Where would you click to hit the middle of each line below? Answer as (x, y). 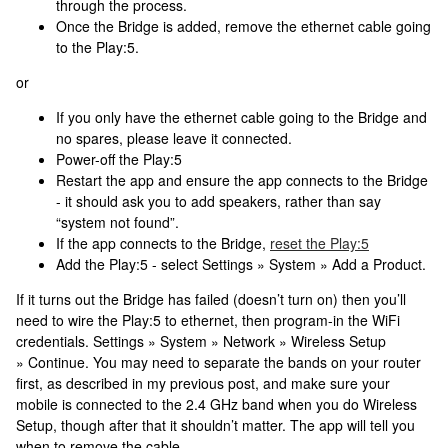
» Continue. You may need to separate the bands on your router (218, 362)
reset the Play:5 (319, 243)
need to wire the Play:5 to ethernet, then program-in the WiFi (208, 320)
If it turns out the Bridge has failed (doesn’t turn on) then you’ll (211, 299)
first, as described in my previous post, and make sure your (203, 383)
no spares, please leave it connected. (174, 138)
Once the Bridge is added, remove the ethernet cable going (243, 26)
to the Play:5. (97, 47)
